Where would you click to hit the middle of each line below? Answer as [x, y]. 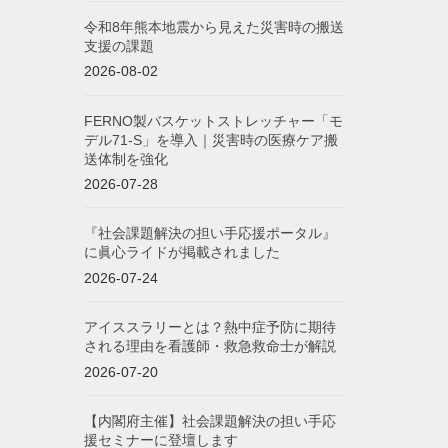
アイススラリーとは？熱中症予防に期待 [209, 327]
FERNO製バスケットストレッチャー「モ [213, 120]
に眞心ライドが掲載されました [181, 252]
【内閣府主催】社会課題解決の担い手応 [209, 420]
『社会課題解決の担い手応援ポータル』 [209, 233]
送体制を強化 [125, 158]
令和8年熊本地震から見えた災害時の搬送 [213, 26]
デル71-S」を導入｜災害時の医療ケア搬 [210, 139]
